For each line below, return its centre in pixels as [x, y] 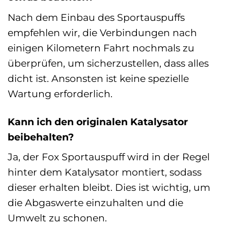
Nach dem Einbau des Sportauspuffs [96, 17]
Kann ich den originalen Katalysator [98, 121]
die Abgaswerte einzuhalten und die [95, 203]
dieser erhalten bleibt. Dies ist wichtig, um [109, 188]
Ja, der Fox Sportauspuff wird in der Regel [109, 157]
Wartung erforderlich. [60, 93]
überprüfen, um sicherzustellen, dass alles [108, 63]
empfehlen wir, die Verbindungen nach [102, 32]
